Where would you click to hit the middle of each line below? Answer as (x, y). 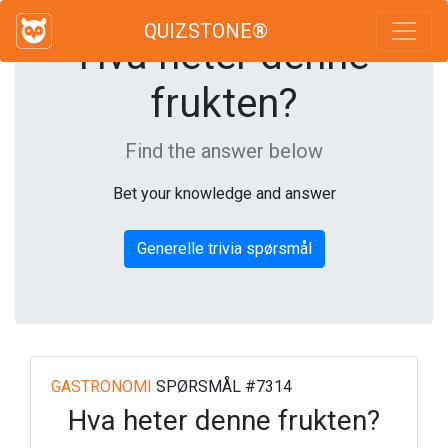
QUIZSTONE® (206, 31)
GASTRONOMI (101, 386)
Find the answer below (224, 151)
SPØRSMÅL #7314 (222, 386)
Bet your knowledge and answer (224, 193)
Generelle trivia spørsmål (224, 248)
